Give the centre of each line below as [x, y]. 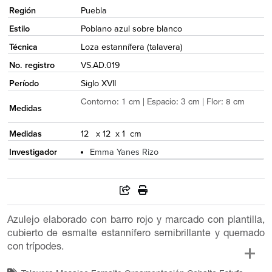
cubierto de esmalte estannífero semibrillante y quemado [136, 235]
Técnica [23, 47]
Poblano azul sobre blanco [131, 29]
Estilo [19, 29]
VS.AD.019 [100, 65]
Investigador [33, 152]
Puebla [93, 10]
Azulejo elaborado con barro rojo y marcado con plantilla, [136, 221]
